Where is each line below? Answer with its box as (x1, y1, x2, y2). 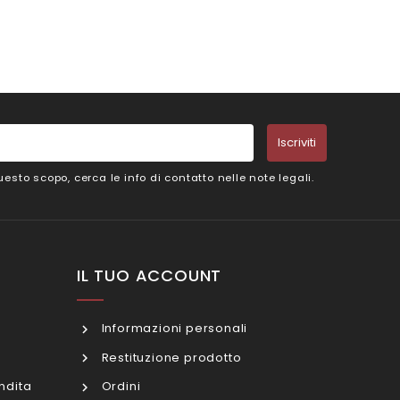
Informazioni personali (97, 320, 248, 337)
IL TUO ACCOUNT (77, 264, 222, 287)
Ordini (97, 378, 141, 396)
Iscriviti (277, 133, 316, 151)
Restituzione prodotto (97, 348, 242, 366)
